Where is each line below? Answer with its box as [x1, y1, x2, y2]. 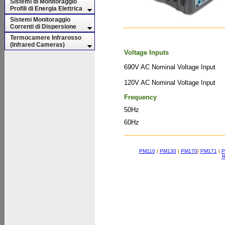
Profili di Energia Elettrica [10, 5, 82, 12]
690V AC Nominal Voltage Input [124, 63, 215, 71]
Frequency [124, 93, 157, 101]
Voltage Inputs [124, 49, 169, 56]
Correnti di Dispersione [10, 23, 76, 30]
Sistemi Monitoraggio [10, 16, 70, 23]
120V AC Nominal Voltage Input [124, 79, 215, 86]
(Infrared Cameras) [10, 41, 65, 48]
